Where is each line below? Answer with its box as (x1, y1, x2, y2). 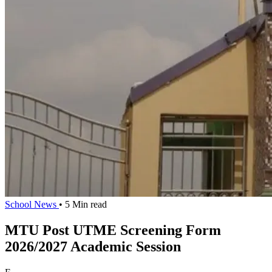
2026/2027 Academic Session (5, 238, 181, 254)
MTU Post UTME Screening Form (5, 222, 221, 238)
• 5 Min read (59, 199, 107, 209)
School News (5, 199, 59, 209)
